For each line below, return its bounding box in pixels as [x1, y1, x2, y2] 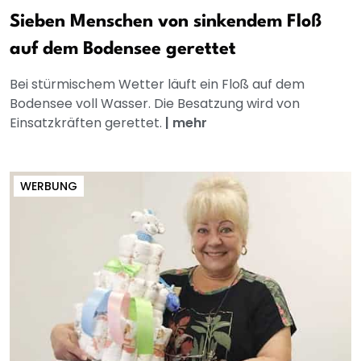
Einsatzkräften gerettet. [10, 113, 165, 132]
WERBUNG [20, 177, 77, 194]
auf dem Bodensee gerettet [10, 39, 236, 58]
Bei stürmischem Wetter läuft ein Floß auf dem [10, 74, 305, 93]
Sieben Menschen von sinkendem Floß [10, 12, 322, 31]
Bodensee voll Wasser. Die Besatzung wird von [10, 93, 300, 113]
